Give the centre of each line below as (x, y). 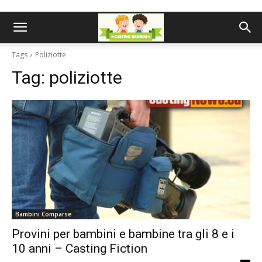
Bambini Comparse (43, 214)
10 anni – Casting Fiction (80, 249)
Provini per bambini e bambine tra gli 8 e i (123, 234)
